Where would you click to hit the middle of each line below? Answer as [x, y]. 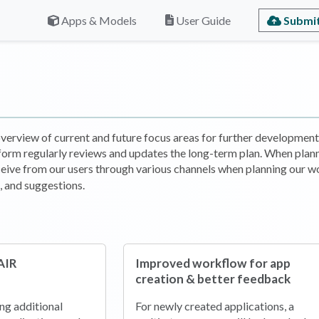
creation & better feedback [213, 279]
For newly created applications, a [214, 306]
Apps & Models [99, 20]
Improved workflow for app [213, 263]
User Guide [204, 20]
